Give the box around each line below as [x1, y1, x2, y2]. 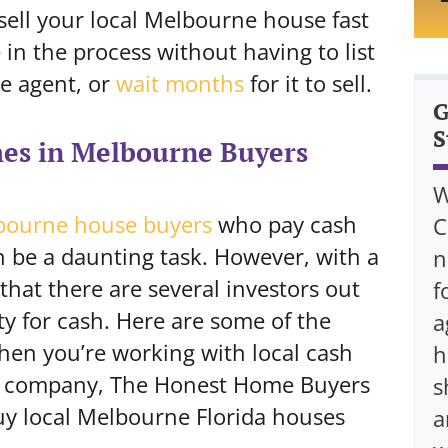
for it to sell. [244, 68, 372, 98]
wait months [116, 68, 244, 98]
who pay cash [212, 209, 357, 239]
